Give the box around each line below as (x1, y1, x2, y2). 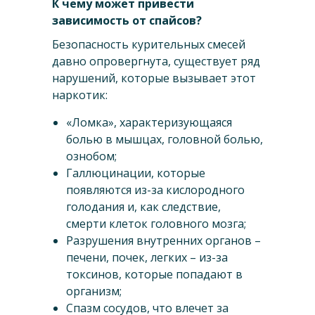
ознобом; (66, 148, 117, 165)
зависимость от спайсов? (52, 13, 202, 29)
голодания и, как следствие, (66, 199, 221, 215)
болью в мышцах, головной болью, (66, 131, 263, 148)
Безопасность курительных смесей (52, 37, 245, 53)
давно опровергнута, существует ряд (52, 53, 260, 70)
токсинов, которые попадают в (66, 266, 243, 283)
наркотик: (52, 87, 108, 103)
